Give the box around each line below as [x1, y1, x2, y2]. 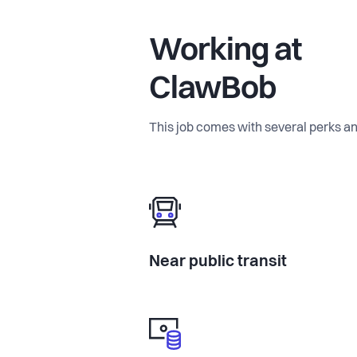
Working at [149, 35, 301, 68]
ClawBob [149, 73, 276, 106]
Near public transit [149, 253, 287, 270]
